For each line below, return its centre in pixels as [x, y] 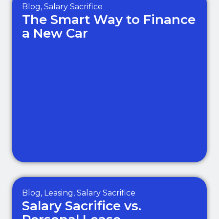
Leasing [59, 193]
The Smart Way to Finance [109, 20]
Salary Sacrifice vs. [82, 206]
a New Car [55, 33]
